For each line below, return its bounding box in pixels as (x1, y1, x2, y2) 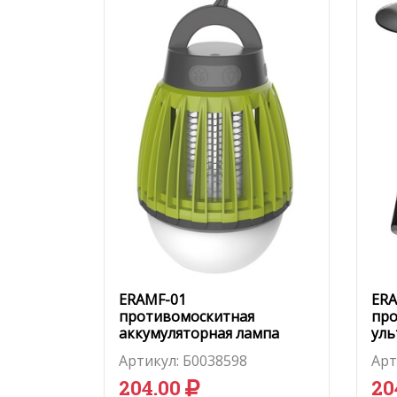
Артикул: (119, 351, 179, 370)
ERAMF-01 (119, 290, 186, 309)
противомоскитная (119, 307, 254, 326)
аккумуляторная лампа (119, 323, 279, 343)
